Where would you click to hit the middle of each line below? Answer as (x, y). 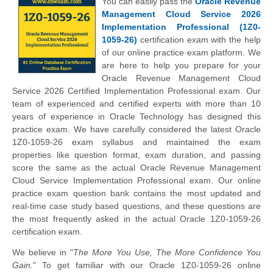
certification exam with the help (199, 40)
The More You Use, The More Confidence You (167, 252)
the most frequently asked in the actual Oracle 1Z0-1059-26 (136, 219)
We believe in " (43, 252)
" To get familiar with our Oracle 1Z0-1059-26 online (147, 265)
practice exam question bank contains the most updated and (136, 193)
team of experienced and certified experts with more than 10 (136, 104)
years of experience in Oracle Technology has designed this (136, 117)
